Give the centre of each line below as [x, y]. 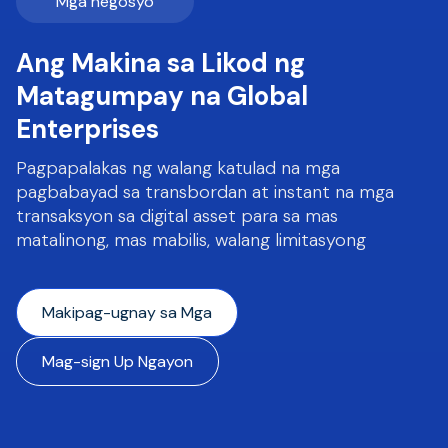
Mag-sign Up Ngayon [117, 361]
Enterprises [87, 128]
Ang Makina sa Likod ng [160, 62]
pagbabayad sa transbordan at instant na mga [205, 191]
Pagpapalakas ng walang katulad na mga [178, 167]
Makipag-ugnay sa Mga [127, 312]
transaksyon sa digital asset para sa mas [177, 215]
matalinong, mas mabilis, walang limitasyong [191, 239]
